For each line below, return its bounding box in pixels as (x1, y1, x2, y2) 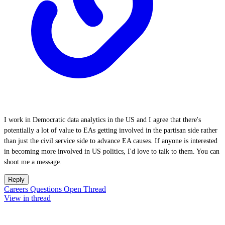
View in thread (4, 194, 51, 202)
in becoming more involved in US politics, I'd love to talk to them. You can (4, 148, 219, 155)
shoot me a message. (4, 158, 62, 166)
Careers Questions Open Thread (4, 185, 106, 193)
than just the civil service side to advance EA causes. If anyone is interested (4, 137, 217, 145)
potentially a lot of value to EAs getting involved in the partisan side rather (4, 127, 217, 134)
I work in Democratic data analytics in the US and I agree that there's (4, 116, 201, 124)
